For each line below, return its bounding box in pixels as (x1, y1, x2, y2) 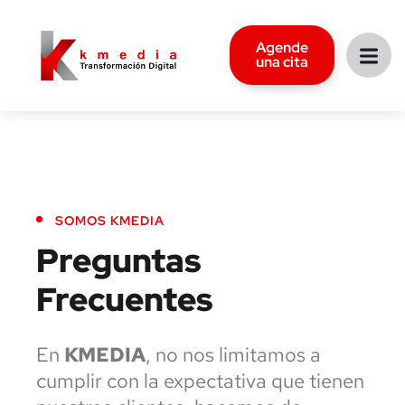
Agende (255, 38, 308, 58)
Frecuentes (36, 277, 212, 321)
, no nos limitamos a (146, 341, 321, 368)
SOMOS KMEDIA (55, 212, 165, 229)
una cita (255, 52, 308, 72)
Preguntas (36, 238, 201, 282)
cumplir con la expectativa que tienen (36, 367, 364, 394)
